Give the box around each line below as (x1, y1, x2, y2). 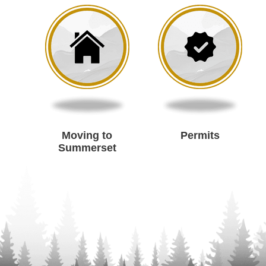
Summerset (58, 142, 116, 154)
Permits (180, 129, 220, 142)
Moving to (62, 129, 113, 142)
